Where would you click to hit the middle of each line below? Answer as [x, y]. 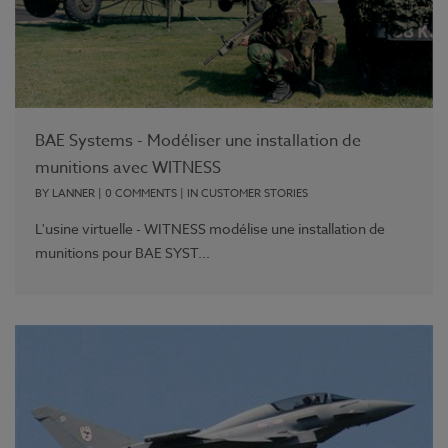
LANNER [73, 193]
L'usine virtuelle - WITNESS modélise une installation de [210, 228]
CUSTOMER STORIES [254, 193]
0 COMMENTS [141, 193]
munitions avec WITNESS [128, 167]
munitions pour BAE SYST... [122, 252]
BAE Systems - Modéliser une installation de [198, 140]
